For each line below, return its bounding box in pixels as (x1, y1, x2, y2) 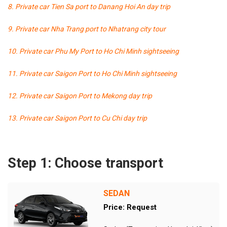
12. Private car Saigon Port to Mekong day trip (8, 92, 152, 100)
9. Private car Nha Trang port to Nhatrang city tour (8, 25, 166, 33)
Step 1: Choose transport (8, 155, 163, 171)
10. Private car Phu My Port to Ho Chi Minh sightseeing (8, 47, 179, 55)
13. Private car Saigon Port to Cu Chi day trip (8, 114, 147, 122)
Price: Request (103, 203, 157, 212)
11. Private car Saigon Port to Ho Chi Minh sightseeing (8, 69, 177, 78)
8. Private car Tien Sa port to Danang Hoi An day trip (8, 3, 170, 11)
